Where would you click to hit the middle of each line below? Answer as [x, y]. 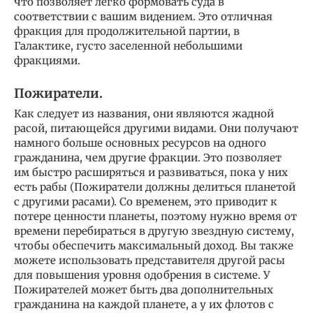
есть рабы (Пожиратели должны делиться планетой [155, 187]
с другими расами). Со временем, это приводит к [146, 201]
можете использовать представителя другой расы [150, 260]
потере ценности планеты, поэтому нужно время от [155, 216]
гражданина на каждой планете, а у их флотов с [144, 304]
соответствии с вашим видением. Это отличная [143, 16]
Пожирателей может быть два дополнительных [144, 289]
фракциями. [47, 60]
